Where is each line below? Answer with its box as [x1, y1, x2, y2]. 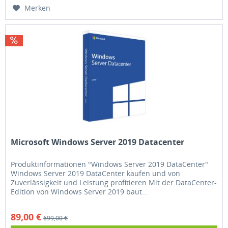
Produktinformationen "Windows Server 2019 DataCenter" [11, 159, 209, 169]
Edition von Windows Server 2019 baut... [11, 186, 149, 196]
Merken [24, 3, 51, 13]
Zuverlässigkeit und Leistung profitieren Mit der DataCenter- [11, 177, 217, 187]
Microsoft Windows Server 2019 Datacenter [11, 136, 185, 148]
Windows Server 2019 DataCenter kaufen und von [11, 168, 181, 178]
